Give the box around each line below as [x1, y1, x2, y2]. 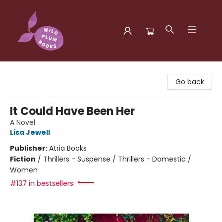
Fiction [10, 154, 36, 164]
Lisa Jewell [10, 127, 50, 137]
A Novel [10, 117, 35, 127]
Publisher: [10, 143, 49, 153]
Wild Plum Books [7, 66, 63, 76]
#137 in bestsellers [10, 178, 73, 188]
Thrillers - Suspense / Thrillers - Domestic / [43, 154, 191, 164]
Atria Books [49, 143, 87, 153]
